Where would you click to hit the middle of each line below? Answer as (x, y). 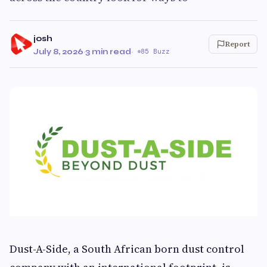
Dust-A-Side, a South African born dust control (127, 249)
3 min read (108, 52)
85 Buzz (155, 51)
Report (237, 44)
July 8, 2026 (58, 52)
